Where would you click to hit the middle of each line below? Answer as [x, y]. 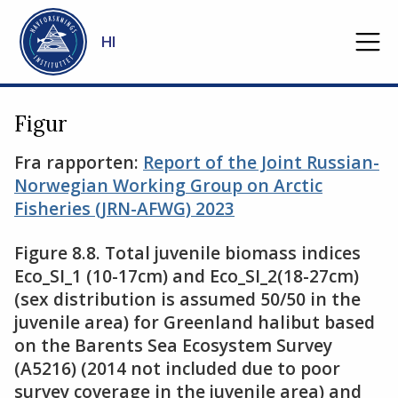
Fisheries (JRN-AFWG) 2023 [124, 208]
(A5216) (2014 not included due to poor [177, 368]
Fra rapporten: [79, 162]
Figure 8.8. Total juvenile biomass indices [187, 253]
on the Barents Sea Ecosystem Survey [173, 345]
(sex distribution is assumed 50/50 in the [187, 299]
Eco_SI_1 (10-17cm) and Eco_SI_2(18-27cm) [187, 276]
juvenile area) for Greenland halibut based [195, 322]
